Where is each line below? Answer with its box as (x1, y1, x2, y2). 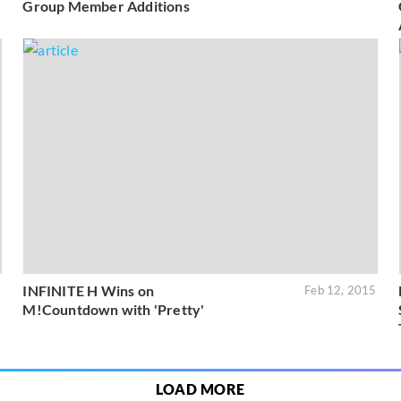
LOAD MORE (156, 380, 245, 398)
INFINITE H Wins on (22, 282, 154, 300)
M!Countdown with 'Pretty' (22, 301, 205, 319)
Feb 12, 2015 (304, 283, 377, 298)
